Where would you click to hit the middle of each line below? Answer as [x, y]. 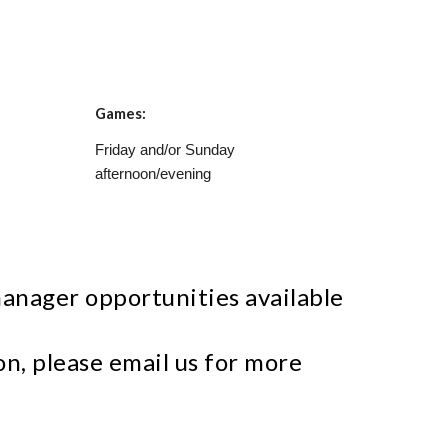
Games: [121, 113]
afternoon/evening [152, 174]
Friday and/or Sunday [164, 150]
